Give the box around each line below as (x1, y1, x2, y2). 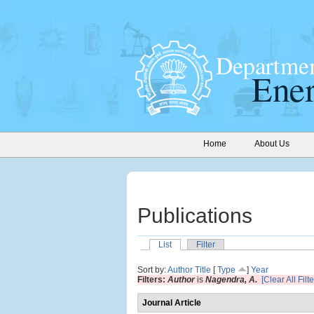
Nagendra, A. (205, 275, 257, 285)
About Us (254, 139, 289, 149)
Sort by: (137, 265, 168, 275)
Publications (137, 204, 252, 227)
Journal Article (142, 298, 201, 308)
